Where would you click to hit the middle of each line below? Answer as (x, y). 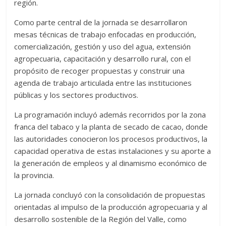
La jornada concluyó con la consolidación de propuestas (110, 195)
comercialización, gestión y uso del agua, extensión (103, 47)
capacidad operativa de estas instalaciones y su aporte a (113, 151)
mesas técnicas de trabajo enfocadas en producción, (105, 35)
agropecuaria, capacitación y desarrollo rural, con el (103, 59)
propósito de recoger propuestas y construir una (100, 71)
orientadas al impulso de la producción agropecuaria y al (111, 207)
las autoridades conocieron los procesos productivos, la (111, 139)
